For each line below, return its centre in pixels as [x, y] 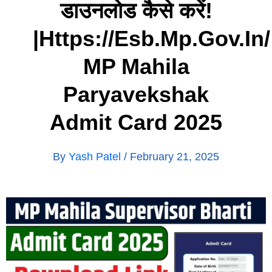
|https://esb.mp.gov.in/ [151, 38]
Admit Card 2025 [136, 122]
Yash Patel [96, 156]
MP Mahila [136, 66]
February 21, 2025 [175, 156]
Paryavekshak [136, 94]
